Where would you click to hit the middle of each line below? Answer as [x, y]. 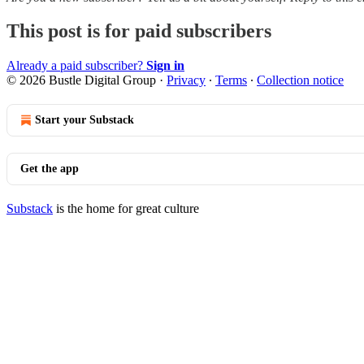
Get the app [50, 169]
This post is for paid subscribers [139, 31]
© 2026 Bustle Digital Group [81, 80]
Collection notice [300, 80]
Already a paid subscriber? [76, 66]
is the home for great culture [126, 209]
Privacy [186, 80]
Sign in [165, 66]
